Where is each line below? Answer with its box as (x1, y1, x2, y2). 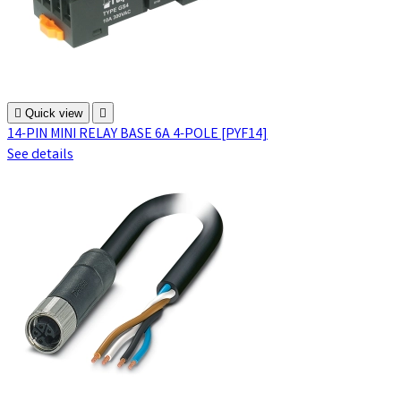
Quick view (25, 106, 82, 120)
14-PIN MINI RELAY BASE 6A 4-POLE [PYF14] (7, 124, 268, 145)
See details (7, 144, 73, 166)
